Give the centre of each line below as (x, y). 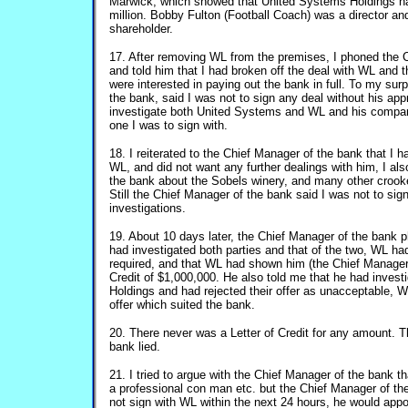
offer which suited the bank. (182, 305)
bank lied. (135, 347)
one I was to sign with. (168, 125)
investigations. (148, 208)
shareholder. (141, 29)
